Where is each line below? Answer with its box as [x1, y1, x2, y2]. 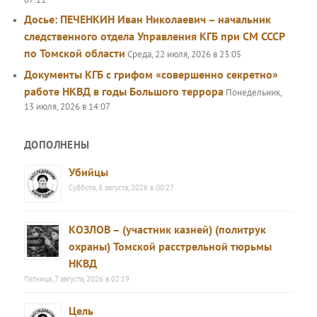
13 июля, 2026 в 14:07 [24, 100, 111, 113]
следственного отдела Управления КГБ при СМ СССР [24, 28, 286, 43]
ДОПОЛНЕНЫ [24, 137, 90, 151]
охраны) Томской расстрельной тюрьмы [69, 239, 272, 254]
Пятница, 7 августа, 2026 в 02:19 [24, 274, 130, 284]
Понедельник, [226, 86, 282, 98]
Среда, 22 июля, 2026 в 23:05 [127, 47, 242, 60]
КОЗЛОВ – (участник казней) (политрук [69, 222, 267, 237]
